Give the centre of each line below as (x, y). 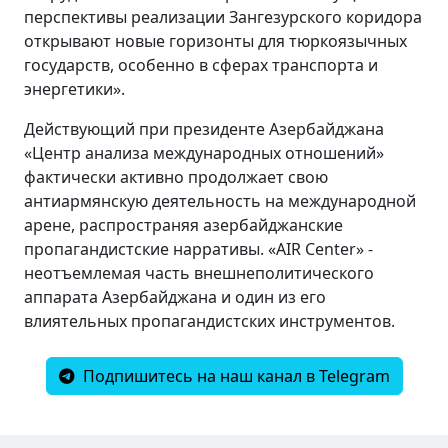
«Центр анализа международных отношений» (204, 152)
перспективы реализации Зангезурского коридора (223, 16)
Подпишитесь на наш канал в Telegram (234, 375)
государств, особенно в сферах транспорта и (201, 64)
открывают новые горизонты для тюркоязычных (215, 40)
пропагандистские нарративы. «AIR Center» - (198, 248)
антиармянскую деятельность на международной (220, 200)
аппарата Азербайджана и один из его (175, 296)
